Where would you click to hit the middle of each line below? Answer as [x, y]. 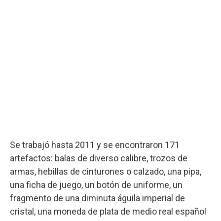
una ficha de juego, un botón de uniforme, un [96, 184]
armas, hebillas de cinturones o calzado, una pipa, [106, 171]
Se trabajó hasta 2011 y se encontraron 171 [95, 145]
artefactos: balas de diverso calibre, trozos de [99, 158]
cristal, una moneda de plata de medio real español [108, 211]
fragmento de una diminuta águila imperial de [97, 198]
